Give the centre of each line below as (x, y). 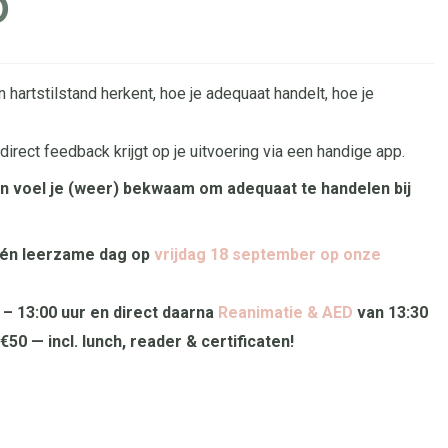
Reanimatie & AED (285, 312)
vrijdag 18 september (235, 254)
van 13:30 (390, 312)
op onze (348, 254)
